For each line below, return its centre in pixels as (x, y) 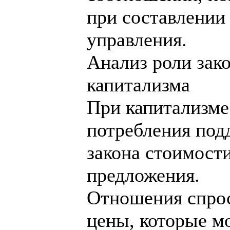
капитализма (138, 84)
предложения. (143, 175)
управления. (137, 39)
